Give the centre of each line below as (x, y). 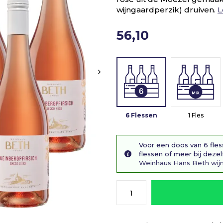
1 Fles (196, 115)
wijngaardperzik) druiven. (167, 10)
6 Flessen (141, 115)
